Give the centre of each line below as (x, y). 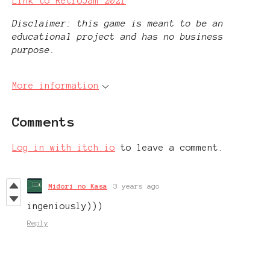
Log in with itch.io (64, 148)
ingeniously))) (65, 206)
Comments (43, 122)
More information (55, 86)
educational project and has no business (118, 37)
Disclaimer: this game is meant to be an (118, 24)
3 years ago (137, 186)
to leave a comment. (169, 148)
